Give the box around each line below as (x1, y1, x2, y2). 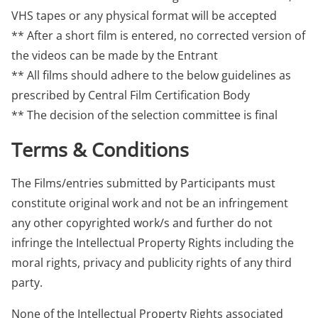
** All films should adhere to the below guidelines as (11, 67, 291, 83)
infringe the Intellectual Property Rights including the (11, 235, 294, 251)
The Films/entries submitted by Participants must (11, 175, 275, 191)
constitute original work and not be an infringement (11, 195, 288, 211)
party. (11, 275, 43, 290)
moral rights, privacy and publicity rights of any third (11, 255, 292, 270)
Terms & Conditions (11, 136, 189, 163)
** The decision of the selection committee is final (11, 107, 278, 123)
